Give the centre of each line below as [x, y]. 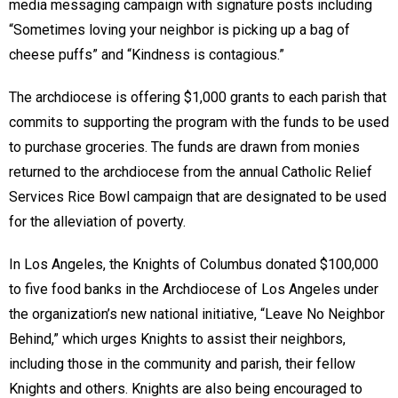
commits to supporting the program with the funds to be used [199, 122]
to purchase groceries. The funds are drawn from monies [184, 147]
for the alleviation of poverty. [97, 221]
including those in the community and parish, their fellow [182, 363]
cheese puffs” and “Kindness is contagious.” [147, 54]
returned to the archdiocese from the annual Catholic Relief [191, 171]
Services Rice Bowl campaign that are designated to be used [198, 196]
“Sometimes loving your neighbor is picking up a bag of [179, 29]
